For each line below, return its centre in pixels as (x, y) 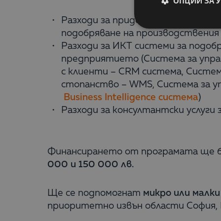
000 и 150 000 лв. (91, 165)
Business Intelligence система (131, 97)
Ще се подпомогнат (95, 193)
